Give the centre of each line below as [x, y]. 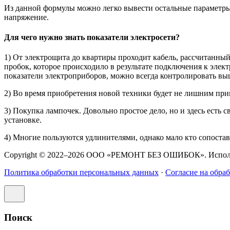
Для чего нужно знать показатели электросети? [92, 37]
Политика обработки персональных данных [81, 172]
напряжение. [26, 17]
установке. [23, 120]
